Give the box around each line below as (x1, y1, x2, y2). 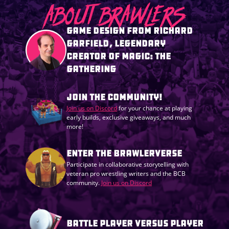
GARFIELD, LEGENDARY (66, 38, 166, 50)
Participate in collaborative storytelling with (66, 160, 189, 169)
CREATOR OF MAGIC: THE (66, 51, 171, 62)
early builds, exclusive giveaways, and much (66, 113, 191, 122)
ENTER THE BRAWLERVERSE (66, 148, 182, 159)
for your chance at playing (117, 104, 192, 113)
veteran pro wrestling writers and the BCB (66, 169, 186, 178)
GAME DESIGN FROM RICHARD (66, 25, 193, 37)
